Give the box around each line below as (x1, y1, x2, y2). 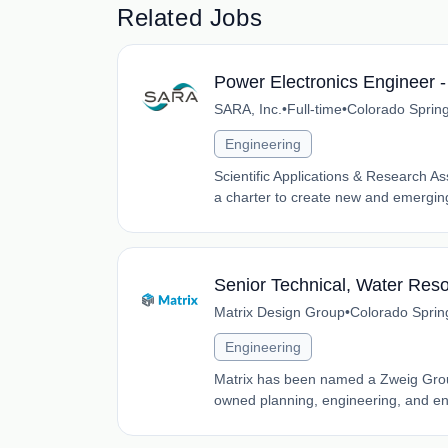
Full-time (287, 101, 342, 117)
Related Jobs (117, 4, 263, 31)
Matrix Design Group (214, 304, 345, 320)
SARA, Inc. (214, 101, 282, 117)
